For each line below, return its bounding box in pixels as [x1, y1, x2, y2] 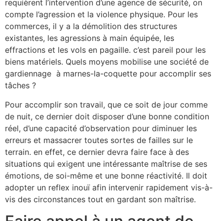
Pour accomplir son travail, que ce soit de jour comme [5, 99, 208, 110]
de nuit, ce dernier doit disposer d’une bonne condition [5, 111, 209, 121]
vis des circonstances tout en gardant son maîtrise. [5, 194, 196, 204]
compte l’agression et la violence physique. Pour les [5, 9, 198, 20]
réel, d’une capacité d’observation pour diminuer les [5, 123, 197, 133]
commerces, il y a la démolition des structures [5, 21, 177, 32]
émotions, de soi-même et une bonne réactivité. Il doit [5, 170, 207, 181]
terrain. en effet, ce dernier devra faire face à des [5, 147, 189, 157]
